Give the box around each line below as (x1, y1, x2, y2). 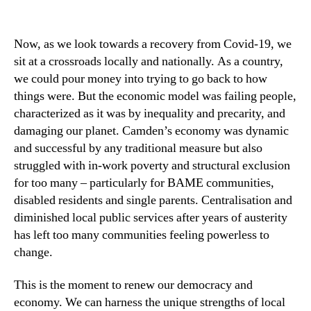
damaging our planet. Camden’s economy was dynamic (14, 122, 289, 139)
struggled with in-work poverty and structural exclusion (14, 157, 290, 174)
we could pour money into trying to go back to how (14, 70, 267, 87)
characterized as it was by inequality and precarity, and (14, 105, 285, 121)
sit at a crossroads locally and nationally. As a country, (14, 53, 283, 69)
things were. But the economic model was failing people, (14, 87, 296, 104)
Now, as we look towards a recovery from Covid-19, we (14, 35, 292, 52)
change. (14, 244, 56, 260)
